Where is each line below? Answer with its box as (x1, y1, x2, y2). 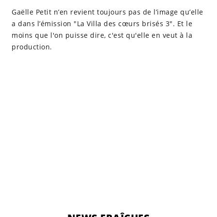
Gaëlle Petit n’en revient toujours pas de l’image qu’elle (12, 7, 203, 16)
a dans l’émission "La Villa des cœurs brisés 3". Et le (12, 19, 192, 28)
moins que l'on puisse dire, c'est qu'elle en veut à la (12, 31, 192, 40)
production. (12, 42, 52, 51)
